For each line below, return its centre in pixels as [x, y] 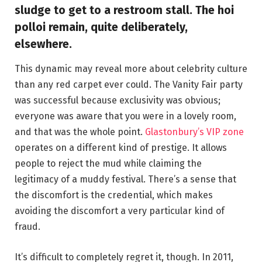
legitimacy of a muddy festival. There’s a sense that [125, 180]
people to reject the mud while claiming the [108, 164]
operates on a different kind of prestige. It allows [121, 148]
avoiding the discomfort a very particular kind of [120, 211]
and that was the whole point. [80, 132]
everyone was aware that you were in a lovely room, [125, 116]
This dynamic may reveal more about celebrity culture [131, 69]
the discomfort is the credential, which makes [114, 195]
